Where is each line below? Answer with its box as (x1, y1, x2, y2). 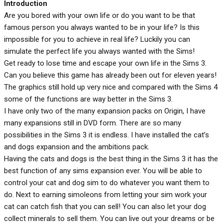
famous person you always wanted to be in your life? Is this (4, 23, 200, 32)
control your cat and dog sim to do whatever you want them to (4, 178, 210, 187)
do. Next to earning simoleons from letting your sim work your (4, 190, 207, 199)
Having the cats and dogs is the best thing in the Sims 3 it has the (4, 154, 218, 163)
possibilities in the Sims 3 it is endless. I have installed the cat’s (4, 130, 209, 139)
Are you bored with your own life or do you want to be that (4, 11, 195, 20)
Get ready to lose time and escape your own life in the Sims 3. (4, 59, 207, 68)
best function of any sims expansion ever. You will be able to (4, 166, 202, 175)
